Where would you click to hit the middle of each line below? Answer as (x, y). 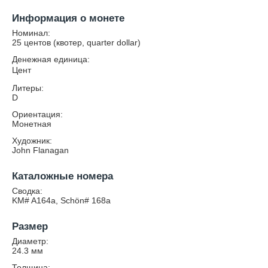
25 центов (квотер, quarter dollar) (76, 42)
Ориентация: (37, 114)
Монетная (32, 124)
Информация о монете (68, 18)
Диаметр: (30, 241)
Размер (30, 226)
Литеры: (28, 88)
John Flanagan (40, 150)
